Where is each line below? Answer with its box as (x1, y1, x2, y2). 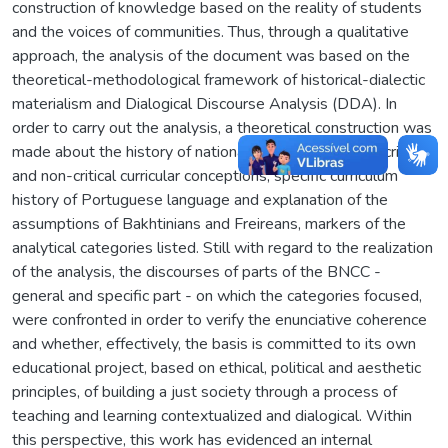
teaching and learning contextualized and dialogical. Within (12, 404, 412, 427)
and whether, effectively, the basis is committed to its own (12, 332, 416, 355)
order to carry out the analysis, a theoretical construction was (12, 116, 432, 139)
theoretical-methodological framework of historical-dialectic (12, 68, 425, 91)
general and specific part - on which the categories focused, (12, 284, 422, 307)
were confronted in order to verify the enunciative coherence (12, 308, 427, 331)
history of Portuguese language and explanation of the (12, 188, 388, 211)
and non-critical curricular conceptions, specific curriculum (12, 164, 398, 187)
